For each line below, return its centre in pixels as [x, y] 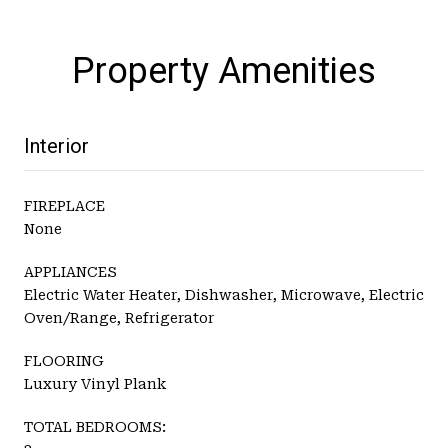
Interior [56, 145]
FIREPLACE [64, 205]
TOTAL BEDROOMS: [95, 426]
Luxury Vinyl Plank [95, 383]
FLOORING [64, 360]
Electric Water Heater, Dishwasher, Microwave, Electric [224, 294]
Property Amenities [224, 70]
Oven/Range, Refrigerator [119, 317]
